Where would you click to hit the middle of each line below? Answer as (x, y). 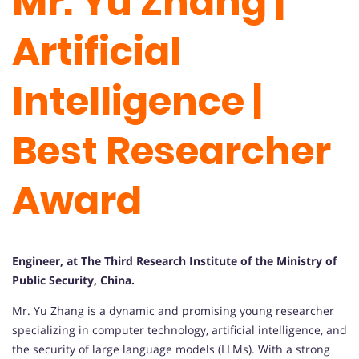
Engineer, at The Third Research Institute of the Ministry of (174, 261)
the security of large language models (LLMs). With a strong (171, 349)
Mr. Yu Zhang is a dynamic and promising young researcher (173, 311)
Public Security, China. (73, 280)
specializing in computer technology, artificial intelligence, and (179, 330)
